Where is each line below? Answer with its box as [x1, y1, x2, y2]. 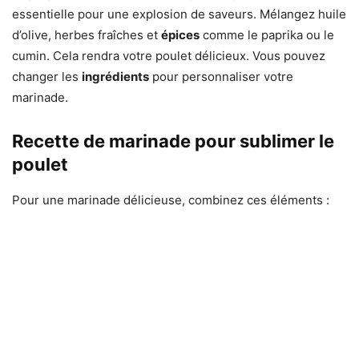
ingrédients [82, 69, 149, 85]
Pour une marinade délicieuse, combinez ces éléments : [12, 192, 329, 208]
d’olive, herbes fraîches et [12, 27, 161, 43]
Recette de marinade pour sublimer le [12, 131, 334, 152]
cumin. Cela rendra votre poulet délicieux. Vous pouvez [12, 48, 325, 64]
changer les [12, 69, 82, 85]
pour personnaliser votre [149, 69, 293, 85]
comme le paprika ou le [200, 27, 334, 43]
